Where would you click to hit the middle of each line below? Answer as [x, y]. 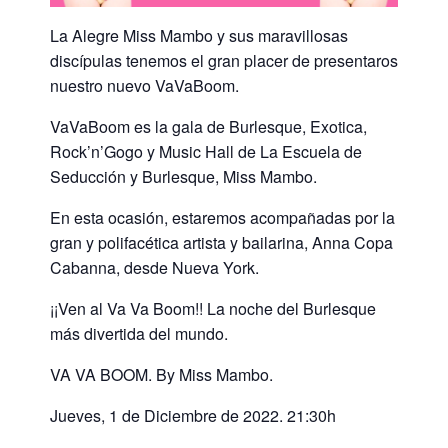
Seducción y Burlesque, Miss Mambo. [183, 177]
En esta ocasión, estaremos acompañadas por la [222, 218]
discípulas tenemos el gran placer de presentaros [224, 61]
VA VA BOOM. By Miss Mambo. [161, 375]
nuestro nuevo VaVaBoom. [144, 86]
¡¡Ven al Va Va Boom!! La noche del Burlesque [213, 309]
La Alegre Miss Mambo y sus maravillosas [199, 36]
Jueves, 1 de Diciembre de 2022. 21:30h [193, 416]
